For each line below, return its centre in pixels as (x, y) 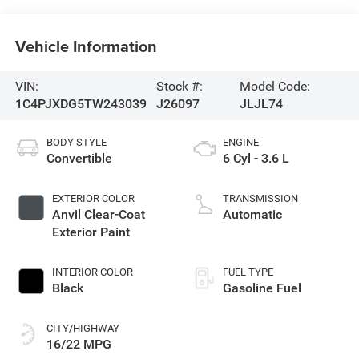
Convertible (79, 158)
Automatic (252, 214)
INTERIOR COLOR (92, 272)
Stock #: (179, 86)
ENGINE (241, 142)
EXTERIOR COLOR (93, 198)
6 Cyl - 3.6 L (256, 158)
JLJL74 (261, 103)
